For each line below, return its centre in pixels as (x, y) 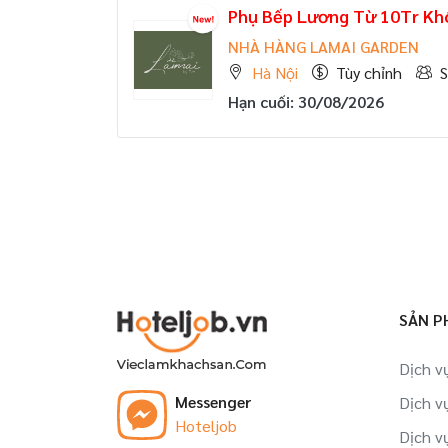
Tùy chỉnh (369, 72)
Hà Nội (275, 72)
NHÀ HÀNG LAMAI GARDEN (323, 46)
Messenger (213, 401)
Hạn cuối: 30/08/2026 (306, 101)
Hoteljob (206, 425)
